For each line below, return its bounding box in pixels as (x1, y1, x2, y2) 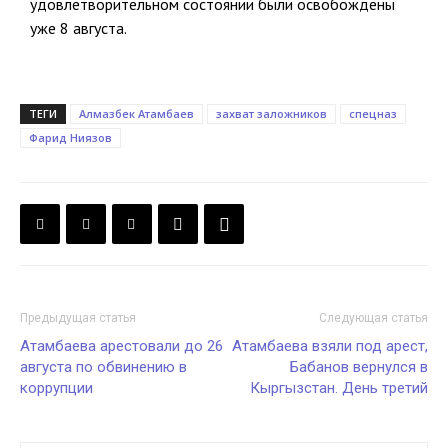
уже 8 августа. (30, 18, 127, 38)
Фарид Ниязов (29, 130, 112, 145)
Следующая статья (319, 311, 428, 325)
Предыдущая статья (20, 311, 136, 325)
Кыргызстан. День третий (250, 379, 428, 397)
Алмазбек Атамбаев (79, 106, 194, 121)
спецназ (349, 106, 397, 121)
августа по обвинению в (20, 358, 187, 376)
